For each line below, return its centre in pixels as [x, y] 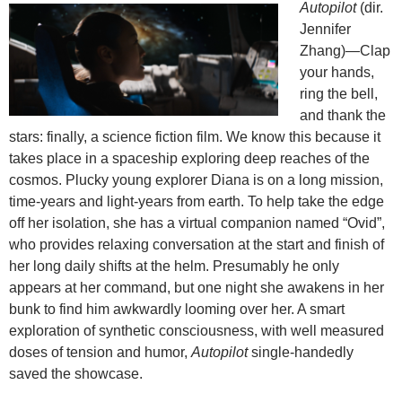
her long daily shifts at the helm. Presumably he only [174, 267]
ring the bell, [339, 94]
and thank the [343, 116]
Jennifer [325, 30]
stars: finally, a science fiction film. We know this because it [195, 137]
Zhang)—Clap [345, 51]
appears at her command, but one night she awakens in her [197, 288]
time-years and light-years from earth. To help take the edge [197, 202]
